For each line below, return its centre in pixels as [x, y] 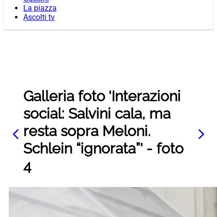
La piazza [40, 8]
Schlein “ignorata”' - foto [103, 149]
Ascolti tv [39, 17]
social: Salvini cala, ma [97, 114]
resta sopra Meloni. [87, 131]
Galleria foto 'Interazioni [102, 96]
